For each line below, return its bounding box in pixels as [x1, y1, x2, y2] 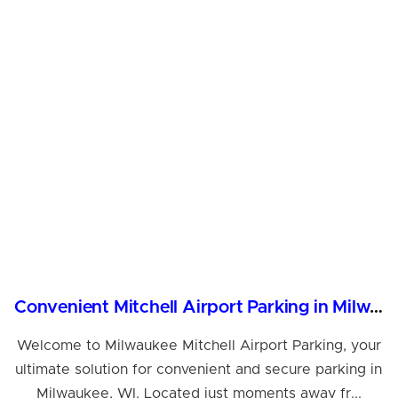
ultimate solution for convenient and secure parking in [15, 362, 383, 377]
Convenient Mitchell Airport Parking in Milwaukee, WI [370, 298, 384, 316]
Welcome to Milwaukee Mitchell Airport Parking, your [16, 338, 381, 353]
